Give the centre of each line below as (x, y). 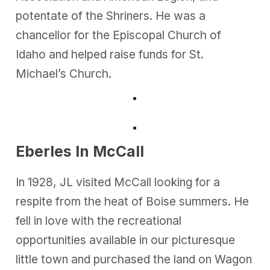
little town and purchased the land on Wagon (134, 259)
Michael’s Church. (64, 74)
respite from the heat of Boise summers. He (133, 201)
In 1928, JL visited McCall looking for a (118, 182)
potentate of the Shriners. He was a (111, 16)
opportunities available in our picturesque (126, 240)
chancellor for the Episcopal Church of (119, 35)
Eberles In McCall (80, 151)
